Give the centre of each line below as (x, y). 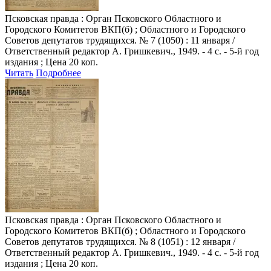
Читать (19, 73)
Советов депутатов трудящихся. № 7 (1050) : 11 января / (120, 40)
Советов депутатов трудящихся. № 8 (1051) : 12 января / (120, 241)
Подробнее (58, 73)
